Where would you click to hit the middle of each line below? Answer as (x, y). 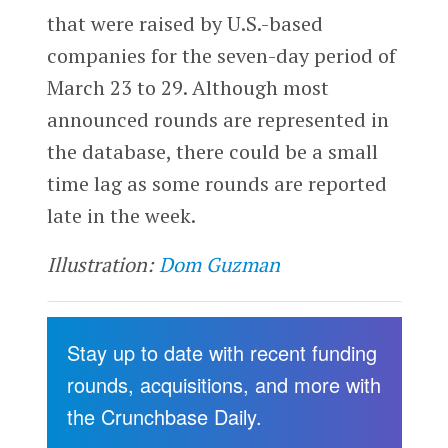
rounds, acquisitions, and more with (223, 385)
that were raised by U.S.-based (184, 23)
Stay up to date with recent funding (221, 353)
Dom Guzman (219, 265)
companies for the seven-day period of (221, 55)
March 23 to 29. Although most (187, 87)
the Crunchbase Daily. (164, 417)
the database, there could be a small (212, 151)
